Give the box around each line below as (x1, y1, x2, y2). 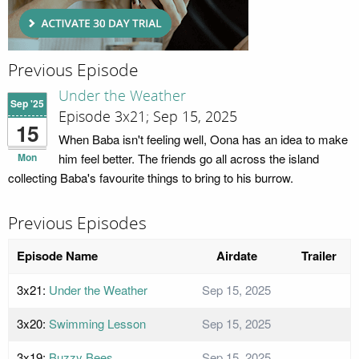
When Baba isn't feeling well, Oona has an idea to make (58, 131, 348, 147)
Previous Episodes (8, 213, 147, 234)
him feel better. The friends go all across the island (58, 150, 319, 167)
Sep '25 (10, 96, 44, 111)
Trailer (301, 246, 337, 264)
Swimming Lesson (49, 314, 146, 332)
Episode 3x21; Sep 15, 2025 (58, 107, 237, 126)
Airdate (216, 246, 257, 264)
